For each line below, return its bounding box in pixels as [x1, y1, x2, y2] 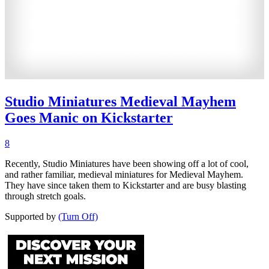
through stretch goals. [5, 190, 86, 201]
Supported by [5, 211, 58, 222]
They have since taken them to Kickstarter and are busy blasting [5, 180, 246, 190]
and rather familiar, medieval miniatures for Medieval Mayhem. [5, 169, 243, 180]
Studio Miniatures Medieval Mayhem [5, 93, 236, 109]
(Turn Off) [58, 211, 98, 222]
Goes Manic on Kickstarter [5, 109, 173, 125]
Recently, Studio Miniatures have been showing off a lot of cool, [5, 158, 249, 169]
